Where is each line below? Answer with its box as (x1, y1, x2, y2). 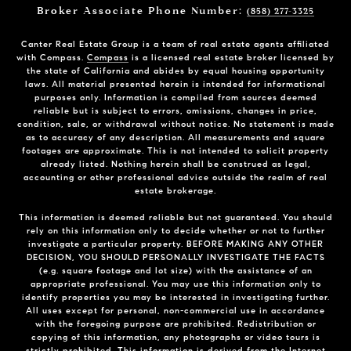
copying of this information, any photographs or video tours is (31, 331, 320, 342)
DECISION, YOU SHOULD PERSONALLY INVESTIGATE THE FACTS (26, 251, 325, 262)
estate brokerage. (135, 184, 216, 196)
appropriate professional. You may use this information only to (30, 277, 321, 289)
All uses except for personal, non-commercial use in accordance (26, 304, 325, 316)
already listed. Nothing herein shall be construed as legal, (40, 157, 311, 169)
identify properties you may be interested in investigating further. (21, 291, 330, 302)
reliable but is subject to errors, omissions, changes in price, (34, 104, 317, 116)
